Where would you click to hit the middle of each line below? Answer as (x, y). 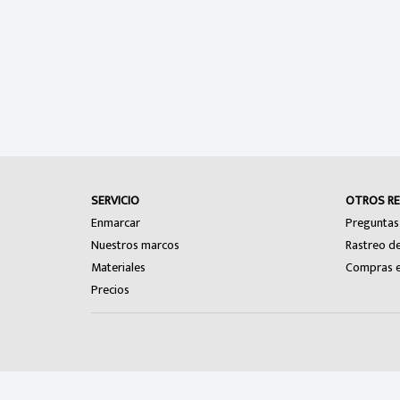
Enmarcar (116, 223)
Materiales (118, 267)
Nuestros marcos (135, 245)
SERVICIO (115, 200)
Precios (110, 290)
